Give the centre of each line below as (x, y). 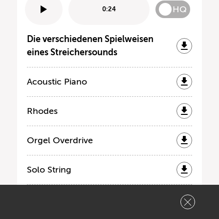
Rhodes (42, 111)
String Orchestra (61, 199)
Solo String (49, 169)
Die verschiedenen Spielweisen (90, 39)
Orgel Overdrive (60, 140)
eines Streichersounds (72, 52)
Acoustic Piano (57, 81)
